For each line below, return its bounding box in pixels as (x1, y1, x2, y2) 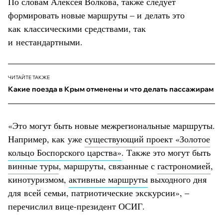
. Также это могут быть (121, 146, 211, 158)
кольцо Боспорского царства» (8, 146, 121, 158)
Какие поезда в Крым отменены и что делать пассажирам (8, 84, 214, 94)
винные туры (8, 159, 59, 172)
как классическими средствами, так (8, 22, 146, 34)
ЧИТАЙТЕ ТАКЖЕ (8, 74, 50, 81)
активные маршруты (69, 173, 148, 185)
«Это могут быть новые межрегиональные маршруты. (8, 119, 215, 131)
